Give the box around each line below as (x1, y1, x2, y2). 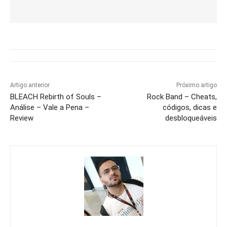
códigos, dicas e (162, 102, 217, 112)
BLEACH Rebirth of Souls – (10, 92, 101, 101)
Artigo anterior (10, 81, 50, 89)
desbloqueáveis (165, 113, 217, 123)
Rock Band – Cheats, (146, 92, 217, 101)
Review (10, 113, 33, 123)
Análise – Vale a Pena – (10, 102, 89, 112)
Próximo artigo (176, 81, 217, 89)
